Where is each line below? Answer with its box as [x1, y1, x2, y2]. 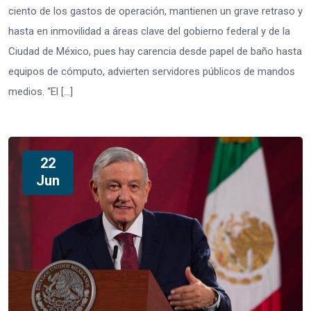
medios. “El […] [8, 85, 73, 99]
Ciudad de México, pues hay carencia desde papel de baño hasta [8, 45, 302, 58]
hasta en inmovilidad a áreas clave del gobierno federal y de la [8, 25, 290, 38]
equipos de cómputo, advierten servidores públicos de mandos [8, 65, 295, 78]
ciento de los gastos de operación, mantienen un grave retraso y [8, 5, 303, 18]
